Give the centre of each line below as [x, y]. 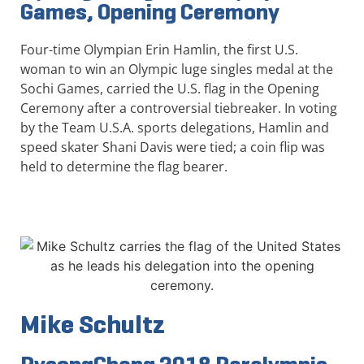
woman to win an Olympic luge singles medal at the [177, 69]
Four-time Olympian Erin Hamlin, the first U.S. [159, 49]
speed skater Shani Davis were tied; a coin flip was [173, 147]
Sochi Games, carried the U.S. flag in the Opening [170, 88]
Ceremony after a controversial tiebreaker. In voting [179, 108]
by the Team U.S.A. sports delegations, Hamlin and [175, 127]
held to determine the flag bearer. [124, 166]
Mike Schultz [93, 324]
